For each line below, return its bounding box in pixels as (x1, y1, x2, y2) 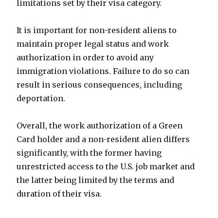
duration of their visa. (17, 189, 102, 199)
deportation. (17, 93, 66, 103)
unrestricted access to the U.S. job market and (17, 162, 195, 171)
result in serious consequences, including (17, 80, 182, 90)
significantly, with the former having (17, 148, 162, 158)
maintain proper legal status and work (17, 39, 169, 49)
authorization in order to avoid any (17, 53, 154, 62)
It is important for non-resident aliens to (17, 25, 177, 35)
